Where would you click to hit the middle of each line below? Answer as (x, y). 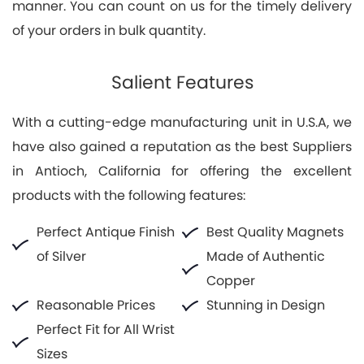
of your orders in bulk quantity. (109, 30)
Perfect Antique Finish (106, 232)
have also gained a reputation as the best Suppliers (182, 146)
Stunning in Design (266, 305)
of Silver (61, 256)
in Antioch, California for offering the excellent (182, 171)
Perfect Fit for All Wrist (106, 329)
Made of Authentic (266, 256)
